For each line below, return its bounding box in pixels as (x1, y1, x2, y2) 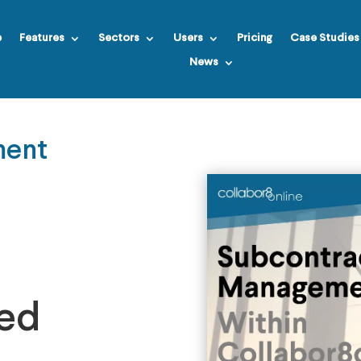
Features (19, 33, 64, 44)
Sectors (98, 33, 139, 44)
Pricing (236, 33, 272, 44)
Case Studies (289, 33, 359, 44)
